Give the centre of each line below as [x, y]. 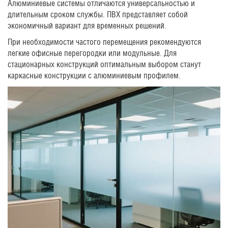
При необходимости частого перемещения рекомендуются [104, 42]
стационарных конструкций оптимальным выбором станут [104, 64]
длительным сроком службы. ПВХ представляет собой [98, 14]
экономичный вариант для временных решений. [87, 25]
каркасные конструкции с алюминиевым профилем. [94, 75]
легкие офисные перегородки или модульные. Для [92, 53]
